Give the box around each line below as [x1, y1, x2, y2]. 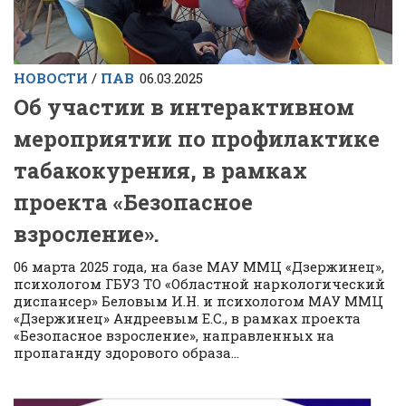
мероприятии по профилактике [14, 124, 380, 152]
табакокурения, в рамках [14, 156, 307, 184]
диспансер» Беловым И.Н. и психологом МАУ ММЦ [14, 292, 383, 310]
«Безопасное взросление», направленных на [14, 326, 334, 344]
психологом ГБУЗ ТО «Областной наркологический [14, 275, 385, 293]
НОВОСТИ [14, 68, 88, 87]
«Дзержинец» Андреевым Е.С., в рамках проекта [14, 309, 361, 327]
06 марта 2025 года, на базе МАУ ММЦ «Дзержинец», [14, 257, 384, 275]
